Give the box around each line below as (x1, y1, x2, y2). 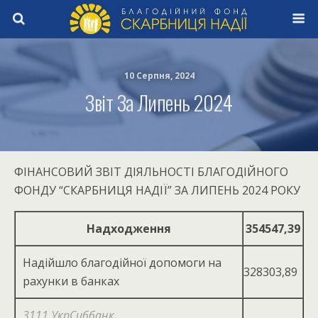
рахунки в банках (23, 273, 119, 289)
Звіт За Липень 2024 (85, 87, 233, 117)
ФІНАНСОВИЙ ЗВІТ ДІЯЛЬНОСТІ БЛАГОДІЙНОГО (14, 164, 288, 180)
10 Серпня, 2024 (124, 70, 194, 82)
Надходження (87, 221, 171, 236)
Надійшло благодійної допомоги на (23, 255, 221, 270)
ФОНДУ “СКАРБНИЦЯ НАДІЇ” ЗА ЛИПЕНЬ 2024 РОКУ (14, 182, 300, 198)
